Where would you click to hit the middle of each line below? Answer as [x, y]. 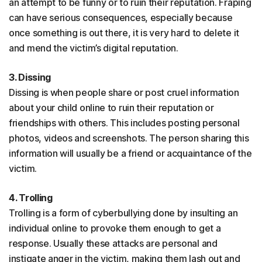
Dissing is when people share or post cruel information [124, 93]
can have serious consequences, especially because [121, 18]
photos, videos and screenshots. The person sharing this [129, 138]
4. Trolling [31, 198]
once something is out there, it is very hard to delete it [124, 33]
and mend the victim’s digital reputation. [94, 48]
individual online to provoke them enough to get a [115, 228]
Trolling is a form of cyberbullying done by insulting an [123, 213]
